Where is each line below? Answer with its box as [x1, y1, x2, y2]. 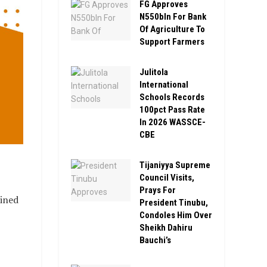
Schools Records [139, 91, 204, 103]
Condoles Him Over [139, 209, 212, 221]
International [139, 79, 188, 90]
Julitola [139, 66, 168, 77]
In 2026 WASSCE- [139, 116, 206, 128]
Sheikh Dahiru [139, 222, 193, 233]
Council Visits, [139, 172, 194, 183]
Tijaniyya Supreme [139, 159, 210, 170]
